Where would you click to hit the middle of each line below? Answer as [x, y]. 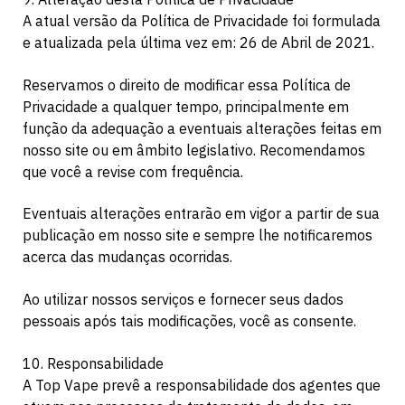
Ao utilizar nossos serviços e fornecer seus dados [183, 300]
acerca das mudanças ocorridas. [127, 257]
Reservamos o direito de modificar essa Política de [187, 85]
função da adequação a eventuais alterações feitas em [202, 128]
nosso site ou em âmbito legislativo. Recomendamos [194, 150]
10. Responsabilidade [93, 363]
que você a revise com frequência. [133, 171]
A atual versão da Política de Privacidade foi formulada [202, 21]
